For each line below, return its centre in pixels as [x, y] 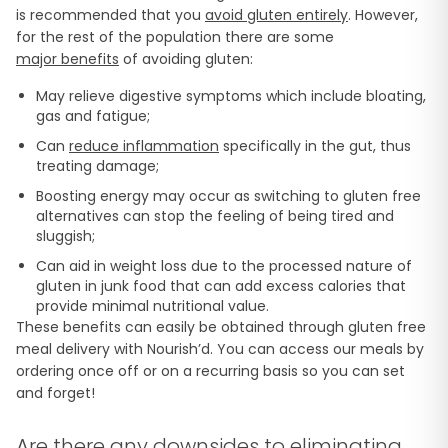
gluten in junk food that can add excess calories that [221, 286]
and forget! [55, 393]
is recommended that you [110, 15]
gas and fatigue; [93, 116]
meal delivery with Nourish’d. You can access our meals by [220, 349]
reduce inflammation [144, 146]
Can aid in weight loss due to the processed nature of [224, 266]
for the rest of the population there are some [177, 37]
